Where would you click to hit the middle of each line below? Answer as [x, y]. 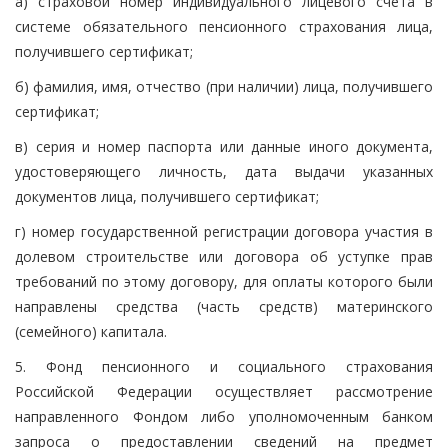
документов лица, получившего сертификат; [167, 196]
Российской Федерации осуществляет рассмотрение [224, 391]
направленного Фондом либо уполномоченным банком [224, 416]
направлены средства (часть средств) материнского [224, 306]
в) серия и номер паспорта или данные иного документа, [224, 146]
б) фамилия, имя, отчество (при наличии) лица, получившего [224, 86]
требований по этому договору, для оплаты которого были [224, 281]
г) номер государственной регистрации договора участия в [224, 231]
